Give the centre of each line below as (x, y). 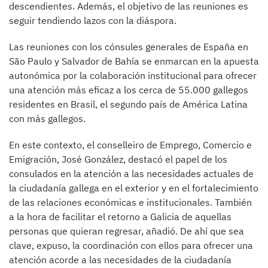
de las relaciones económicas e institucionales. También (130, 202)
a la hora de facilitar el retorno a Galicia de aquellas (120, 216)
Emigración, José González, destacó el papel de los (118, 159)
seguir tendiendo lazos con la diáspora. (93, 20)
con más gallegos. (47, 118)
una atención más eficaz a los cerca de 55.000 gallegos (129, 89)
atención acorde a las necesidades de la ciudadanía (120, 259)
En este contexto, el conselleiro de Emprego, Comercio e (130, 144)
